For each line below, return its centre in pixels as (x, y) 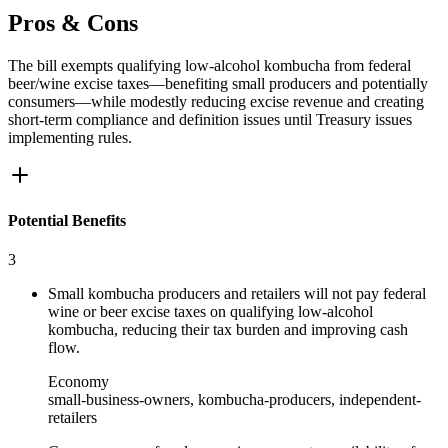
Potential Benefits (67, 221)
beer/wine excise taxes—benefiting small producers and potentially (218, 83)
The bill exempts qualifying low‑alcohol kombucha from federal (209, 65)
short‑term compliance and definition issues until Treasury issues (210, 119)
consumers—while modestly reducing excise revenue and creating (216, 101)
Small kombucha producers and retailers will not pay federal (237, 294)
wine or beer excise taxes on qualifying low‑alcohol (210, 312)
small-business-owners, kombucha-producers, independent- (234, 400)
